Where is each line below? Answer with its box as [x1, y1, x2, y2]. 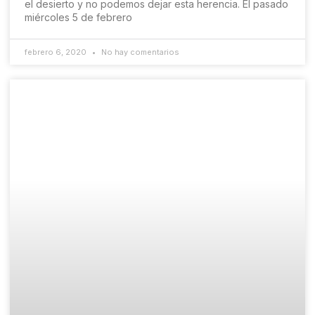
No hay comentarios [99, 47, 179, 58]
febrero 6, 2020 [25, 47, 89, 58]
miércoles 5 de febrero [25, 11, 132, 24]
